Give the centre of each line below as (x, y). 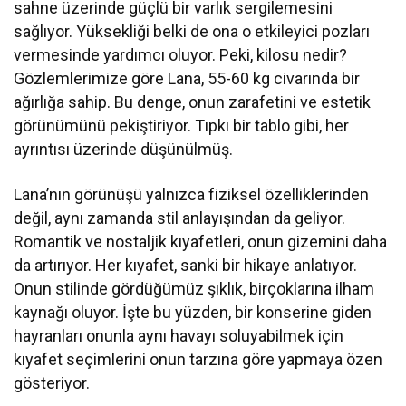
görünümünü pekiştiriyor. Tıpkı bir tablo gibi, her (182, 126)
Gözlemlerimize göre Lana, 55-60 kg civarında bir (187, 79)
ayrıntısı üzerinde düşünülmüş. (124, 150)
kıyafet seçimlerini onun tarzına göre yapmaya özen (198, 360)
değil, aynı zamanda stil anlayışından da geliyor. (180, 218)
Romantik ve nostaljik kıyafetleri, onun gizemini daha (201, 242)
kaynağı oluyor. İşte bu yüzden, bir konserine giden (193, 313)
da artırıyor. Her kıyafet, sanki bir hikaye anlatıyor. (186, 266)
